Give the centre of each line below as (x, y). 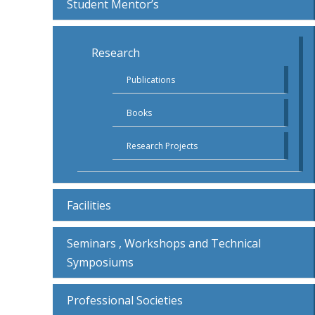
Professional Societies (125, 301)
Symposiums (100, 263)
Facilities (89, 206)
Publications (151, 80)
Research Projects (162, 146)
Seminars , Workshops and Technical (164, 244)
